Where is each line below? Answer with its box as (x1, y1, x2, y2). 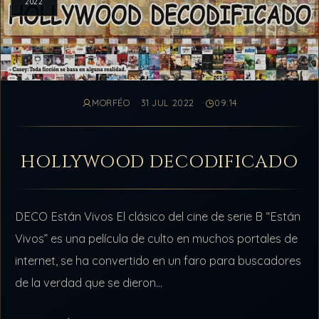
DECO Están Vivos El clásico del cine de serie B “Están (15, 209, 301, 224)
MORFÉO (92, 98, 130, 109)
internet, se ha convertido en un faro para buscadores (15, 253, 302, 268)
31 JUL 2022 (140, 98, 194, 109)
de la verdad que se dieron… (15, 276, 163, 291)
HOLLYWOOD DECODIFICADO (21, 150, 298, 174)
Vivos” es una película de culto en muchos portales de (15, 231, 298, 246)
